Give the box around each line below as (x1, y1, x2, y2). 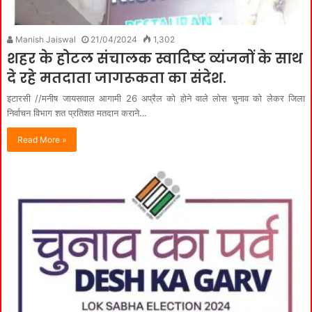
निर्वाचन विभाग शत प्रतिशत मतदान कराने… (7, 107, 147, 118)
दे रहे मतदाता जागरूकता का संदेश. (7, 68, 226, 88)
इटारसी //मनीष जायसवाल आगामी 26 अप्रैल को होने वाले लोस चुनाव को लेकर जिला (7, 92, 305, 104)
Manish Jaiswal (13, 33, 76, 45)
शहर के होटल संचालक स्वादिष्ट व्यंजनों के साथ (7, 48, 303, 68)
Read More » (17, 134, 66, 145)
